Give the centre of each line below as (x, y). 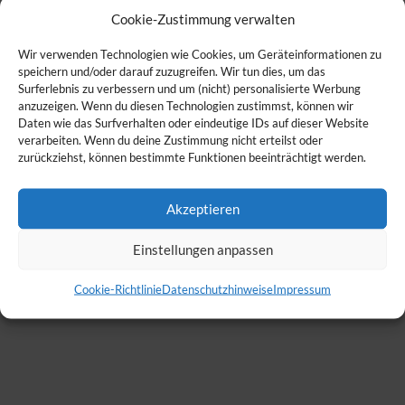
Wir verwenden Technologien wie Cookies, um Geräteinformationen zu (200, 53)
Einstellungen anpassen (202, 249)
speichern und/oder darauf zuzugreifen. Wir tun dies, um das (172, 71)
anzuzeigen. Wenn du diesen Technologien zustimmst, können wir (186, 105)
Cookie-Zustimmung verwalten (202, 18)
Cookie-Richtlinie (118, 288)
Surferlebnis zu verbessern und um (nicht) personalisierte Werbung (189, 88)
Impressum (302, 288)
